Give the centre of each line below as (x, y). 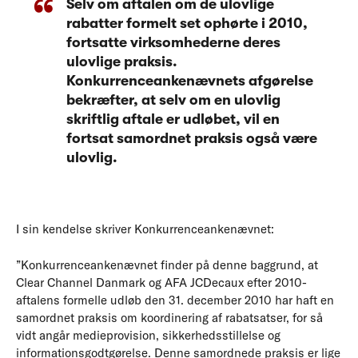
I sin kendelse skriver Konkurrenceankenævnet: (145, 229)
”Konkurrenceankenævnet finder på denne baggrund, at (167, 265)
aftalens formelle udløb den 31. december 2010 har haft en (175, 300)
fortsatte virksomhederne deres (173, 42)
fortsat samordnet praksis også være (192, 138)
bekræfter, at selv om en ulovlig (173, 100)
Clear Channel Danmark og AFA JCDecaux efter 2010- (161, 282)
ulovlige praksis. (122, 62)
